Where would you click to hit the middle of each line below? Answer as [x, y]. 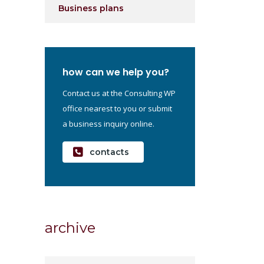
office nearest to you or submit [117, 108]
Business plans [91, 8]
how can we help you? [116, 72]
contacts [109, 152]
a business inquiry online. [108, 123]
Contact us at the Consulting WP [119, 93]
